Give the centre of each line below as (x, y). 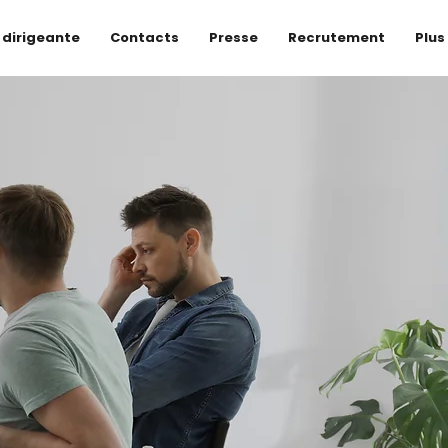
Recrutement (336, 37)
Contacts (144, 37)
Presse (233, 37)
